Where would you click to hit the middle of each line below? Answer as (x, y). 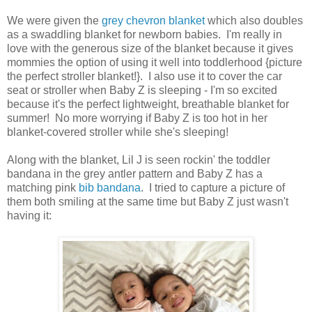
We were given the (54, 20)
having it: (29, 215)
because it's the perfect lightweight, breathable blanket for (148, 104)
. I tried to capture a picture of (213, 187)
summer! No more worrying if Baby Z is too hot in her (137, 118)
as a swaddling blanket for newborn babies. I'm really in (145, 34)
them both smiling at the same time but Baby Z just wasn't (148, 201)
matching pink (43, 187)
